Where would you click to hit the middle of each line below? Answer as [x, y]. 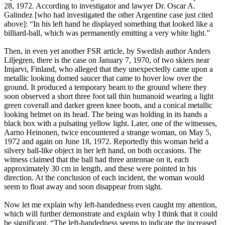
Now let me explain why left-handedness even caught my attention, [110, 205]
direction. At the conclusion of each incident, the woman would [104, 178]
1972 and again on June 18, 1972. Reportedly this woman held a [106, 142]
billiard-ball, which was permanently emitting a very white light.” [107, 33]
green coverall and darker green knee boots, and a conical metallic [108, 105]
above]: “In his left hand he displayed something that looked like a [108, 24]
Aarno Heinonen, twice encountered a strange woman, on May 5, [108, 133]
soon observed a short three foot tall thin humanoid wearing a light [109, 96]
